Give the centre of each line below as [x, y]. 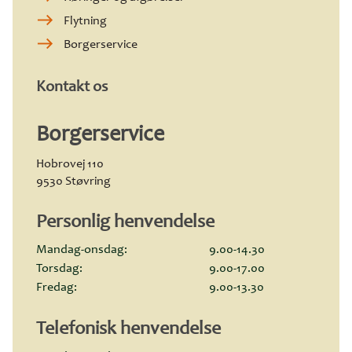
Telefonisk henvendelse [128, 330]
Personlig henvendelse [125, 224]
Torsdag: [59, 269]
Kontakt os [72, 88]
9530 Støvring [73, 182]
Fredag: [57, 288]
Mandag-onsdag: [82, 250]
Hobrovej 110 [70, 165]
